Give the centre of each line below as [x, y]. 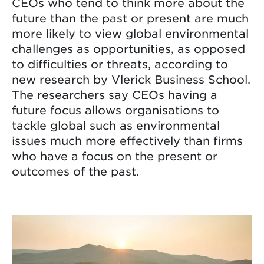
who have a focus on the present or [115, 156]
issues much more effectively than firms [127, 140]
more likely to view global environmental [130, 33]
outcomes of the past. [75, 171]
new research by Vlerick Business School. [131, 79]
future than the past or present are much [130, 18]
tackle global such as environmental [116, 125]
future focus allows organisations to [115, 110]
